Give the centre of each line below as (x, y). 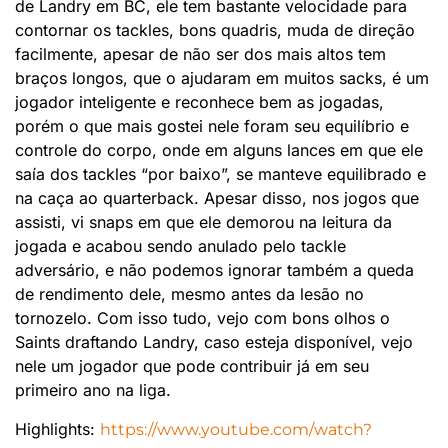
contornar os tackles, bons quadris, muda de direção (215, 30)
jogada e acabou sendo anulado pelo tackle (180, 246)
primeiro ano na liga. (93, 390)
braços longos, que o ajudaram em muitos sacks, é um (222, 78)
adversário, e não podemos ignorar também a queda (214, 270)
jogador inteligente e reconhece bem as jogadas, (199, 102)
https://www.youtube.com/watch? (236, 429)
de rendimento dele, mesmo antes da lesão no (189, 294)
